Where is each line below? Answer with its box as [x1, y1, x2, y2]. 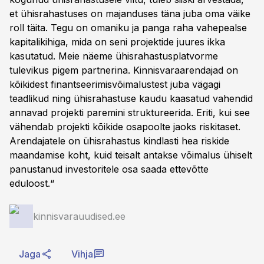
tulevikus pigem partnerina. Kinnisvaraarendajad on [9, 64, 238, 76]
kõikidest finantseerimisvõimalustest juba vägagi [9, 78, 220, 90]
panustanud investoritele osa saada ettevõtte [9, 163, 209, 175]
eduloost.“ [9, 177, 54, 189]
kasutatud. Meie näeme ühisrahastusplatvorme [9, 50, 218, 62]
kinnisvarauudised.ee [33, 210, 126, 222]
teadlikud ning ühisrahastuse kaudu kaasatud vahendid [9, 93, 253, 104]
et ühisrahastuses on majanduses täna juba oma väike [9, 8, 250, 19]
